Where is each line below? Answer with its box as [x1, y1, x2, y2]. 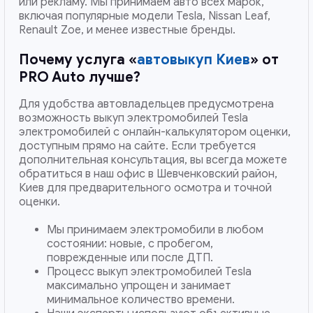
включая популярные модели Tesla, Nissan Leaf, [19, 9, 271, 24]
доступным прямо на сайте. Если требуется [19, 139, 256, 154]
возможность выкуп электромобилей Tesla [19, 111, 249, 126]
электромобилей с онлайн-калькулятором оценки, [19, 125, 291, 140]
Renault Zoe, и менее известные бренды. [19, 23, 236, 38]
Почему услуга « [19, 51, 138, 69]
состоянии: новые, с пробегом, [47, 237, 214, 252]
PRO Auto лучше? [19, 68, 141, 87]
